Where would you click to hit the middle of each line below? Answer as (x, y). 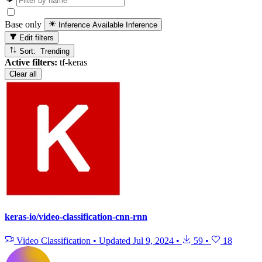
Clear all (23, 74)
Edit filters (36, 38)
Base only (23, 25)
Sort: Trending (55, 51)
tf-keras (72, 62)
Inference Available (91, 25)
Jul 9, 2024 (153, 241)
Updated (116, 241)
